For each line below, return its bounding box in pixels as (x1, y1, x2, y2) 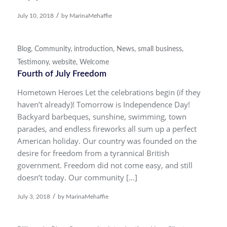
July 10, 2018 (17, 12, 54, 19)
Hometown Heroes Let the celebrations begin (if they (17, 87, 201, 98)
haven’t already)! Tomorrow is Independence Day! (17, 99, 190, 110)
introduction (73, 45, 113, 53)
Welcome (79, 58, 109, 66)
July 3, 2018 (17, 194, 50, 200)
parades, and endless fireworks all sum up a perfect (17, 124, 197, 134)
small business (137, 45, 182, 53)
